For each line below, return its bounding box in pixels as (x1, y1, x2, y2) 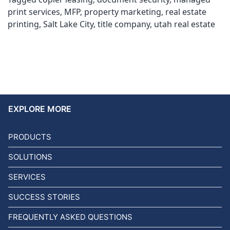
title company (98, 18, 150, 30)
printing (8, 18, 39, 30)
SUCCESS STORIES (8, 192, 80, 202)
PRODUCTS (8, 132, 51, 142)
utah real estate (154, 18, 215, 30)
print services (8, 6, 60, 17)
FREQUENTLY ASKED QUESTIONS (8, 212, 132, 222)
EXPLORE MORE (8, 104, 71, 114)
